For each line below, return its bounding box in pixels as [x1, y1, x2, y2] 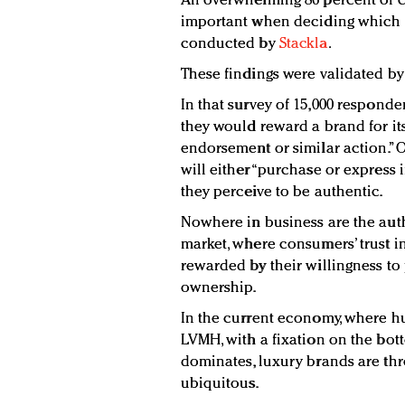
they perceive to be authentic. [180, 184, 383, 201]
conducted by [180, 36, 279, 52]
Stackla [278, 36, 328, 52]
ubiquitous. [180, 376, 259, 392]
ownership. [180, 280, 257, 297]
